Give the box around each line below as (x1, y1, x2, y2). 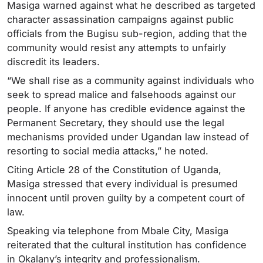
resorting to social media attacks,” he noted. (7, 145, 208, 157)
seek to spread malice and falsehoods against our (7, 89, 236, 101)
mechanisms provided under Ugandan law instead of (7, 131, 249, 143)
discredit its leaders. (7, 56, 100, 68)
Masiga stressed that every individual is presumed (7, 178, 238, 190)
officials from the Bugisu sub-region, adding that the (7, 28, 247, 40)
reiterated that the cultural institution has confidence (7, 239, 247, 251)
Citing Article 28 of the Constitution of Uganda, (7, 164, 221, 176)
